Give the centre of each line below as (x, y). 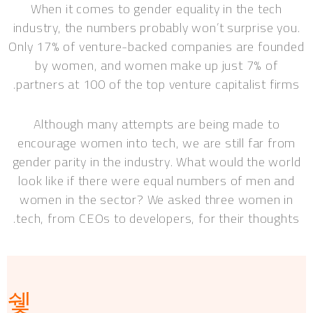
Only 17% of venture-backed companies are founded (156, 47)
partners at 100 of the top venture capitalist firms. (158, 85)
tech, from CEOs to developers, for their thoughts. (158, 219)
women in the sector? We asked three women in (156, 200)
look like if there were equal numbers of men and (156, 181)
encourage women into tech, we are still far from (156, 143)
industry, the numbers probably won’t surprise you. (156, 28)
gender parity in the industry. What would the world (156, 162)
